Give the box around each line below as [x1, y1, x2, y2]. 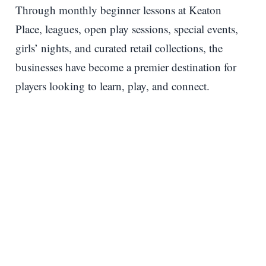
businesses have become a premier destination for [15, 59, 236, 74]
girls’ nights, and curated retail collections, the [15, 40, 223, 55]
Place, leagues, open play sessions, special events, [15, 21, 238, 36]
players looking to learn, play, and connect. [15, 78, 210, 93]
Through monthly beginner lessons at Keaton [15, 2, 221, 17]
